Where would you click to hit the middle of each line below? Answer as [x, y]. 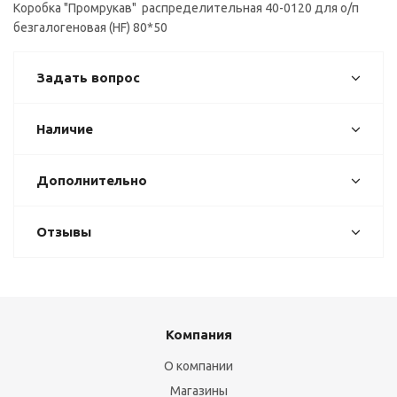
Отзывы [64, 232]
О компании [198, 366]
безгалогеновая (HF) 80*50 [90, 27]
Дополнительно [92, 180]
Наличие [65, 129]
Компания [198, 335]
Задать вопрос [88, 78]
